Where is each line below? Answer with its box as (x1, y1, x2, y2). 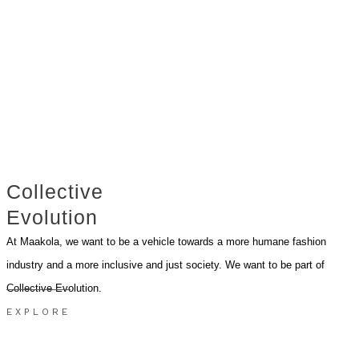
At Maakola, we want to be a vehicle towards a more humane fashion (6, 236, 326, 248)
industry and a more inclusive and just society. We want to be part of (6, 259, 325, 272)
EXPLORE (6, 306, 71, 318)
